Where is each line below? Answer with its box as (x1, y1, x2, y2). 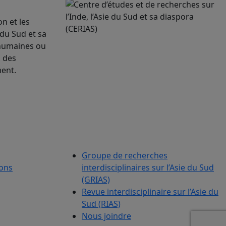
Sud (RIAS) (82, 198, 121, 209)
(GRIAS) (82, 174, 110, 185)
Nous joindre (82, 210, 131, 221)
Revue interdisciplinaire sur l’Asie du (82, 186, 218, 197)
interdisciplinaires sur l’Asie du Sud (82, 161, 214, 173)
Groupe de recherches (82, 149, 167, 161)
